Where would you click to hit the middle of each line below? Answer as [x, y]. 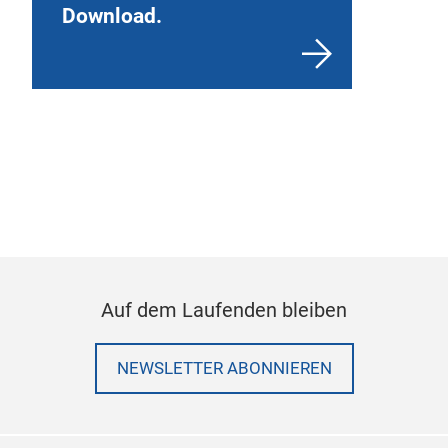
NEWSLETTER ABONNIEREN [224, 368]
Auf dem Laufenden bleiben [224, 309]
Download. [112, 15]
